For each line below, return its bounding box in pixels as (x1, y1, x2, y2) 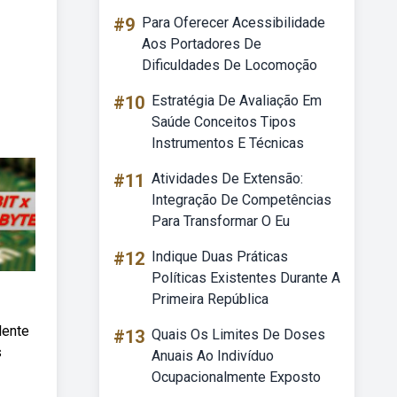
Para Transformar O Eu (152, 213, 290, 230)
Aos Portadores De (142, 35, 261, 52)
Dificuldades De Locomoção (142, 57, 317, 74)
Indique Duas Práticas (152, 248, 288, 265)
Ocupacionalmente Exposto (152, 369, 321, 385)
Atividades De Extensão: (152, 170, 303, 187)
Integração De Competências (152, 191, 331, 208)
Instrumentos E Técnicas (152, 135, 304, 152)
